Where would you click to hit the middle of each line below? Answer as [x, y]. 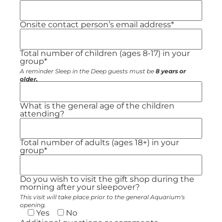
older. [29, 79]
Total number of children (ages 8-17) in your [105, 54]
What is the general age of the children [97, 106]
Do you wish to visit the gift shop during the [107, 179]
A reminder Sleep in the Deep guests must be [88, 71]
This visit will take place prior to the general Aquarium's [102, 197]
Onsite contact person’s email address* [97, 25]
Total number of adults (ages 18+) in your [99, 143]
